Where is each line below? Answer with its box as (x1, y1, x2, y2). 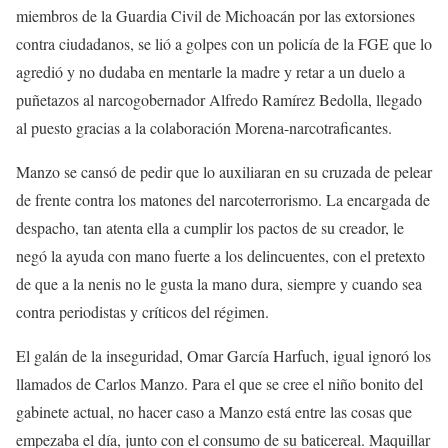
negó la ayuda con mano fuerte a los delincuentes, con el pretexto (16, 244, 425, 266)
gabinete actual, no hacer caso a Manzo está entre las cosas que (16, 400, 412, 422)
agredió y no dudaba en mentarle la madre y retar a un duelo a (16, 60, 405, 82)
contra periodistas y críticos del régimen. (16, 300, 269, 322)
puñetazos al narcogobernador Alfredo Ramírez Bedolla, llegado (16, 88, 422, 110)
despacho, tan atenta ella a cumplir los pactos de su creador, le (16, 216, 404, 238)
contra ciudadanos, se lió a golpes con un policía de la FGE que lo (16, 32, 432, 54)
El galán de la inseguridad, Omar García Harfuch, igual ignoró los (16, 344, 431, 366)
